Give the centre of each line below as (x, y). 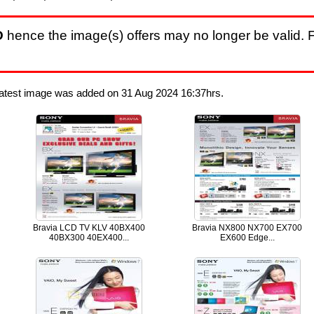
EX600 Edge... (247, 237)
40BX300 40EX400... (89, 237)
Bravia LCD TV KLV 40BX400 (89, 227)
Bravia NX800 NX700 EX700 (247, 227)
